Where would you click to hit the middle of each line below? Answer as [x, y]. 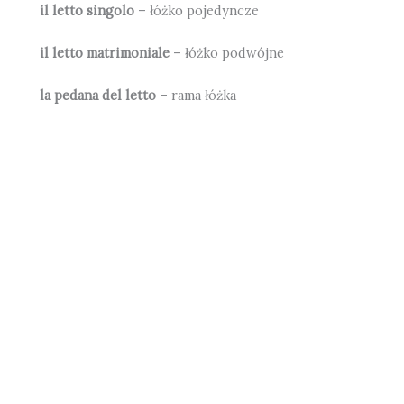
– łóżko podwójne [227, 53]
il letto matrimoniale [105, 53]
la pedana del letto [98, 96]
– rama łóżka [197, 96]
